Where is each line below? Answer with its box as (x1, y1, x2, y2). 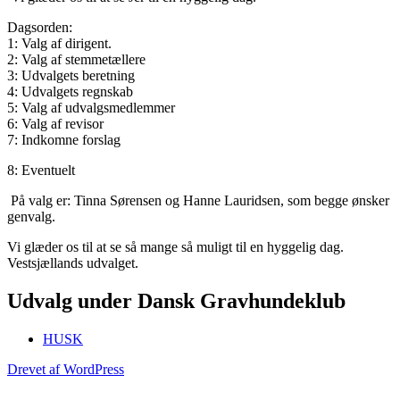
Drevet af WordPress (7, 361, 124, 377)
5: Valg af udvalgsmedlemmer (7, 99, 175, 115)
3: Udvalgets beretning (7, 67, 135, 83)
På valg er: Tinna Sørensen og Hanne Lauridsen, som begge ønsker (7, 192, 389, 208)
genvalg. (7, 208, 55, 224)
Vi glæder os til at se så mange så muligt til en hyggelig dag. (7, 238, 344, 254)
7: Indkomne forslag (7, 131, 121, 147)
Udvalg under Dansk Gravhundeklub (7, 288, 346, 312)
